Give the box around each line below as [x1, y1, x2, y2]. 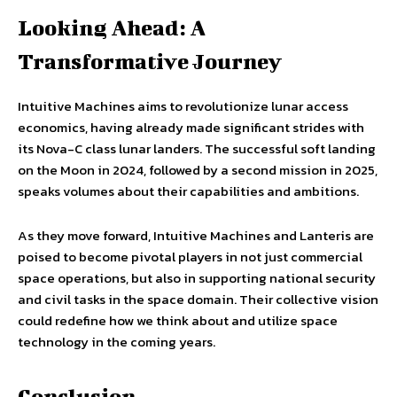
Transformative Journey [18, 49, 282, 74]
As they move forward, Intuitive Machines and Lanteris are [18, 225, 374, 246]
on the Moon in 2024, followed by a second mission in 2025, [18, 160, 378, 181]
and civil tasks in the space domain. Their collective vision [18, 289, 378, 310]
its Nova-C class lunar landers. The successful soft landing [18, 138, 376, 160]
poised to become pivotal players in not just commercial [18, 246, 362, 268]
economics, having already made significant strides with [18, 117, 364, 138]
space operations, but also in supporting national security [18, 268, 376, 289]
